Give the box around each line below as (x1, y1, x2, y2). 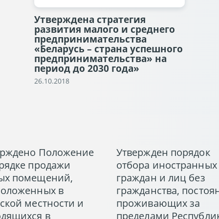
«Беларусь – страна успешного (34, 43, 183, 55)
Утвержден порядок (116, 146, 210, 159)
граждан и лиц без (116, 171, 205, 184)
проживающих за (116, 197, 200, 210)
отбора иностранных (116, 158, 217, 172)
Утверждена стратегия (34, 13, 146, 26)
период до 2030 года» (34, 62, 139, 75)
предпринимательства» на (34, 52, 167, 65)
